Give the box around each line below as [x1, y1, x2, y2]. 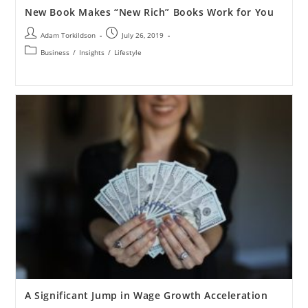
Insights [78, 47, 104, 58]
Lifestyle [113, 47, 142, 58]
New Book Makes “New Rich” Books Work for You [24, 5, 274, 19]
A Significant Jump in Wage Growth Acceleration [24, 288, 268, 302]
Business [40, 47, 69, 58]
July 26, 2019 [121, 30, 164, 41]
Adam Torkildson [40, 30, 96, 41]
